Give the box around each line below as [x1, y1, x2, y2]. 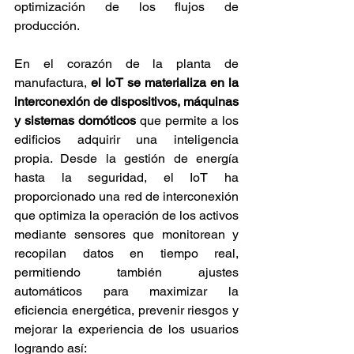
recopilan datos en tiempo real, [14, 246, 239, 262]
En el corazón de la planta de [14, 56, 239, 72]
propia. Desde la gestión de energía [14, 151, 239, 167]
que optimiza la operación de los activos [14, 208, 239, 224]
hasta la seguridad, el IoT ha [14, 170, 239, 186]
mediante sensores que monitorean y [14, 227, 239, 243]
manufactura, [14, 75, 91, 91]
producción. [14, 18, 80, 34]
